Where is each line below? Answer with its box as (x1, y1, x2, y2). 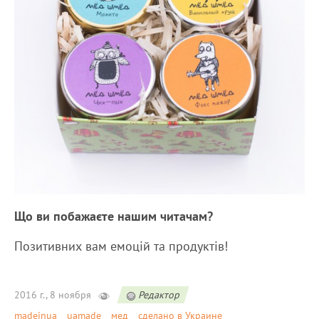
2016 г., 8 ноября (14, 288, 91, 302)
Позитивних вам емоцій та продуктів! (14, 238, 228, 255)
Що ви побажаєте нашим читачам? (14, 208, 213, 225)
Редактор (138, 288, 179, 302)
